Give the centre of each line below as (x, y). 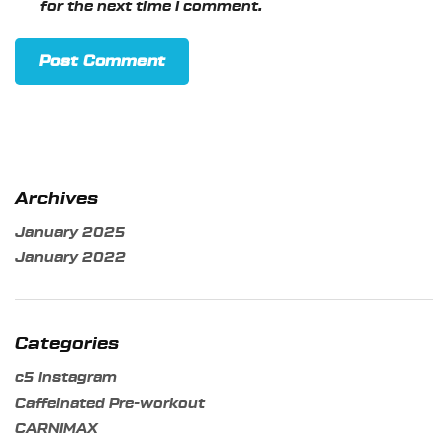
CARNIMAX (56, 429)
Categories (67, 344)
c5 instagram (66, 378)
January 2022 (70, 258)
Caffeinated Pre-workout (110, 403)
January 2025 (70, 232)
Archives (56, 198)
